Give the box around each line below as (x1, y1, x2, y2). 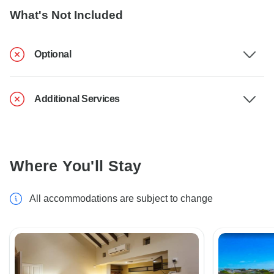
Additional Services (34, 94, 120, 105)
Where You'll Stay (10, 157, 142, 175)
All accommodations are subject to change (29, 193, 213, 204)
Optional (34, 49, 72, 60)
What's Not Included (10, 9, 123, 22)
